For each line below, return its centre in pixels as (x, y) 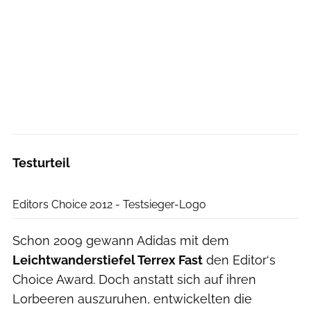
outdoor (290, 180)
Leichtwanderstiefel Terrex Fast (108, 260)
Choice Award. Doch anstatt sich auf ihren (134, 279)
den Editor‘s (239, 260)
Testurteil (41, 163)
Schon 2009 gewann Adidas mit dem (121, 241)
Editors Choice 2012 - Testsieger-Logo (109, 204)
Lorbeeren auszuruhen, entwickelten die (132, 299)
